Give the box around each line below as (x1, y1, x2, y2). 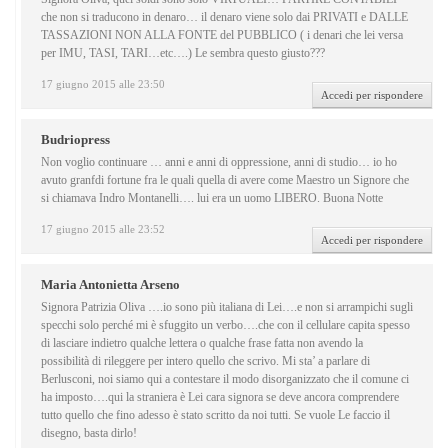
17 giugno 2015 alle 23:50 (41, 78, 165, 91)
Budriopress (41, 132, 110, 148)
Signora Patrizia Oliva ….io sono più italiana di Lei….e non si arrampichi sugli (41, 300, 413, 315)
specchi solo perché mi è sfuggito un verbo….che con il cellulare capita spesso (41, 318, 410, 333)
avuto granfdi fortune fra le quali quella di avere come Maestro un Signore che (41, 173, 409, 188)
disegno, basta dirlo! (41, 426, 137, 441)
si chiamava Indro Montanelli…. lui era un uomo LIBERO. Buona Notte (41, 191, 383, 206)
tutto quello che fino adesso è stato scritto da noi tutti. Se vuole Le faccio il (41, 408, 390, 423)
